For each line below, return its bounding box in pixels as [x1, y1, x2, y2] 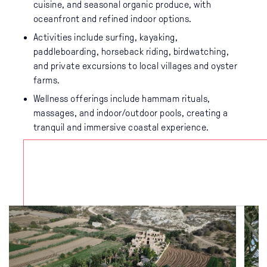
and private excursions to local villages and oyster [33, 61, 238, 72]
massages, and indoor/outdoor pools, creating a [33, 108, 228, 119]
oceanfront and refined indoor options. [33, 13, 192, 24]
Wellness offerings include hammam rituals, [33, 94, 210, 104]
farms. [33, 75, 60, 86]
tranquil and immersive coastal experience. [33, 122, 209, 133]
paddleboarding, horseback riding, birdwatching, [33, 46, 229, 57]
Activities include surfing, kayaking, [33, 32, 178, 43]
